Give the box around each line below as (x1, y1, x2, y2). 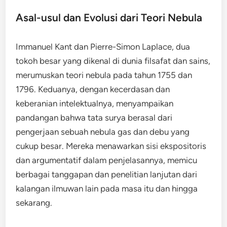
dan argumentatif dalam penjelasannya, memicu (16, 155, 198, 165)
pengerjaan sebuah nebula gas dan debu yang (16, 127, 190, 137)
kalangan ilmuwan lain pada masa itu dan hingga (16, 183, 198, 194)
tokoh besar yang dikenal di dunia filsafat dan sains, (16, 56, 211, 66)
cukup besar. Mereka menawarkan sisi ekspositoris (16, 141, 207, 151)
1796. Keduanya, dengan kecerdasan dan (16, 84, 170, 94)
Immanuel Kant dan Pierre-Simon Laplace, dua (16, 42, 191, 52)
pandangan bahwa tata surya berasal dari (16, 112, 173, 123)
